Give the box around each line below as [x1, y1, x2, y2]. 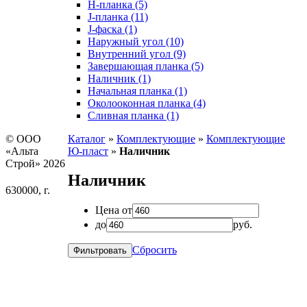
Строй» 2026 [5, 158, 65, 170]
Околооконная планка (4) [88, 97, 206, 110]
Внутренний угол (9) [88, 48, 186, 60]
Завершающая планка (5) [88, 60, 204, 73]
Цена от [95, 204, 132, 216]
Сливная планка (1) [88, 110, 179, 122]
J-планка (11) [88, 11, 148, 23]
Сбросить [132, 243, 177, 256]
